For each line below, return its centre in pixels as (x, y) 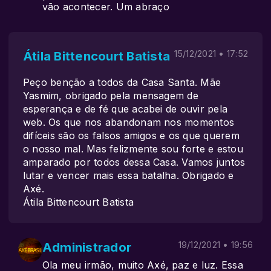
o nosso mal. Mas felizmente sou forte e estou (133, 149)
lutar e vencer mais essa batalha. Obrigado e (129, 175)
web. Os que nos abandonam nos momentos (129, 122)
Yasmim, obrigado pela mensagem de (111, 96)
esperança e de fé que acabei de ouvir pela (126, 109)
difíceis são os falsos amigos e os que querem (131, 135)
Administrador (87, 247)
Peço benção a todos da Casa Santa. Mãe (122, 82)
